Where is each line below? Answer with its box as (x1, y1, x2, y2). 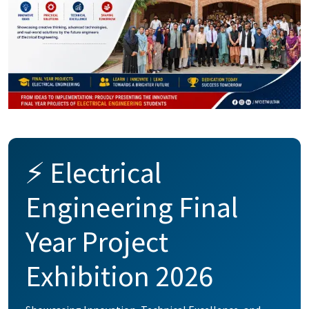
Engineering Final (26, 188, 238, 225)
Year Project (26, 223, 168, 259)
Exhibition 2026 (26, 257, 213, 294)
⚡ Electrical (26, 154, 161, 190)
